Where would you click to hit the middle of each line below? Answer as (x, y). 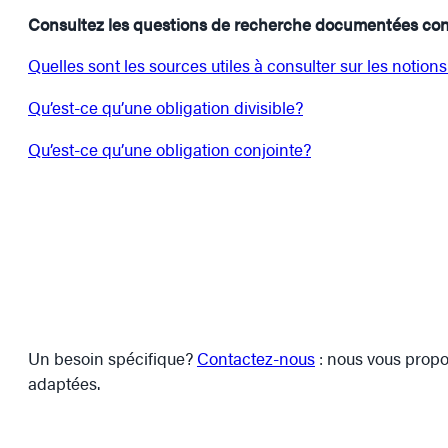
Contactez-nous (256, 357)
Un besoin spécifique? (112, 357)
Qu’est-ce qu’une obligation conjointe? (169, 148)
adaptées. (64, 382)
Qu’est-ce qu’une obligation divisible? (165, 107)
